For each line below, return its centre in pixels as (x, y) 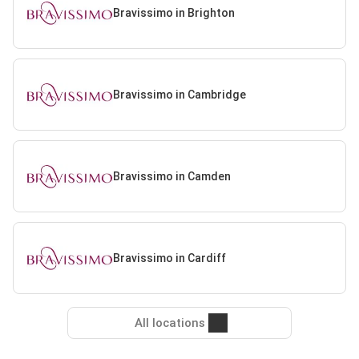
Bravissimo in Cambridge (179, 94)
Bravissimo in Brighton (173, 12)
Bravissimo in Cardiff (169, 258)
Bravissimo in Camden (171, 176)
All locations (170, 323)
